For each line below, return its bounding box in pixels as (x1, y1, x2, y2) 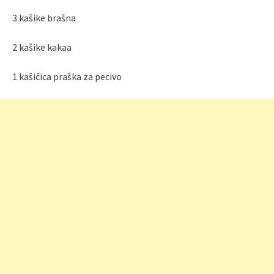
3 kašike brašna (12, 12, 76, 24)
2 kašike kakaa (12, 41, 72, 54)
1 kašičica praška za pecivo (12, 70, 122, 83)
